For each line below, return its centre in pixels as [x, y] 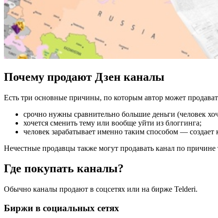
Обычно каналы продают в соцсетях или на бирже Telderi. [101, 189]
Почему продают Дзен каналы [84, 77]
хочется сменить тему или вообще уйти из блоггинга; [112, 123]
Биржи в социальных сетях [62, 208]
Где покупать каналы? [64, 169]
